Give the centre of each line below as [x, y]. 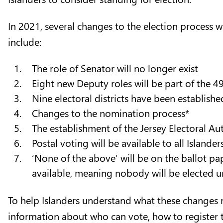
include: [25, 41]
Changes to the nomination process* [111, 112]
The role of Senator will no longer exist [115, 67]
